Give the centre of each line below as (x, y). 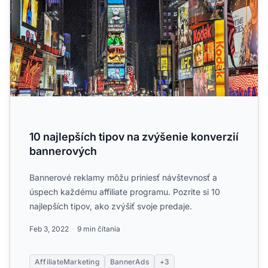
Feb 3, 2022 (49, 229)
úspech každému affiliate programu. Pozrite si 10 (125, 192)
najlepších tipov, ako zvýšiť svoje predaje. (111, 206)
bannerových (63, 151)
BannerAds (129, 262)
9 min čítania (99, 229)
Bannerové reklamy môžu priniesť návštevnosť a (123, 178)
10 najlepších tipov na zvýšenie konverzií (134, 137)
